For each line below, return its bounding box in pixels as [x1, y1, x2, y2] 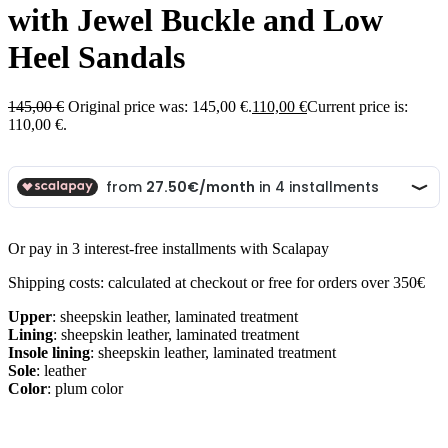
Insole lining [8, 343, 90, 361]
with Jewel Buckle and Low [8, 2, 383, 39]
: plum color [47, 379, 123, 397]
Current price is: [307, 97, 408, 115]
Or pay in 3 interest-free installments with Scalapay [8, 239, 329, 257]
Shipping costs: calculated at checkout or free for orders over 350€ [8, 273, 425, 291]
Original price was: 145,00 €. [68, 97, 252, 115]
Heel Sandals [8, 39, 185, 76]
